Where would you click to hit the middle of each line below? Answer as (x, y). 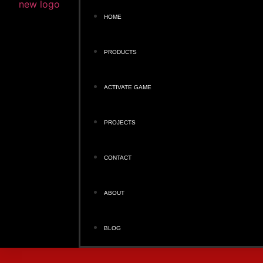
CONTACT (118, 158)
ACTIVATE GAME (128, 87)
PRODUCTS (121, 52)
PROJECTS (120, 122)
